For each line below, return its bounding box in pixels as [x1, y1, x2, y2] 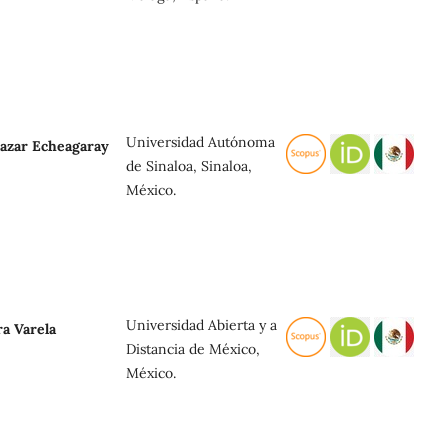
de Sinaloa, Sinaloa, [126, 156, 252, 175]
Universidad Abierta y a [126, 315, 277, 334]
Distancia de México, [126, 339, 260, 358]
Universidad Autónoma [126, 132, 275, 151]
